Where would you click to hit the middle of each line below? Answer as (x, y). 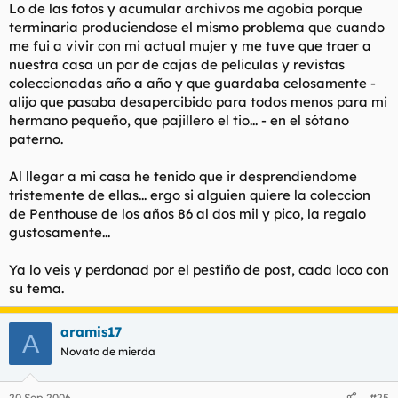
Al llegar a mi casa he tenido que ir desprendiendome (183, 176)
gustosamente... (60, 232)
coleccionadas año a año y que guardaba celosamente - (192, 83)
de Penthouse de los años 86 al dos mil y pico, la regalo (187, 214)
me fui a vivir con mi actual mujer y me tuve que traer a (190, 46)
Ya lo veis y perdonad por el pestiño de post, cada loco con (199, 270)
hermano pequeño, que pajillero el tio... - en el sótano (179, 120)
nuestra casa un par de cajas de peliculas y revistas (177, 64)
